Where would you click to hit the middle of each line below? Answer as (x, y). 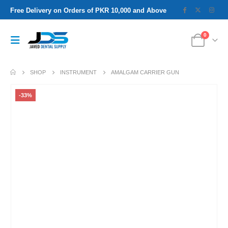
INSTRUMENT (79, 72)
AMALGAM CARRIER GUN (145, 72)
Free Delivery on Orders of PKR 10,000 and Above (88, 10)
